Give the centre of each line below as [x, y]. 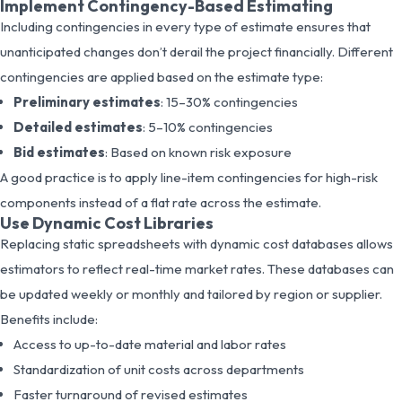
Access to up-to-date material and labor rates [150, 344]
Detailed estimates [78, 127]
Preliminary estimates [87, 101]
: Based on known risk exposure [198, 152]
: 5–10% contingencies [208, 127]
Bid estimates [59, 152]
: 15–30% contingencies [229, 101]
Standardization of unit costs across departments [159, 369]
